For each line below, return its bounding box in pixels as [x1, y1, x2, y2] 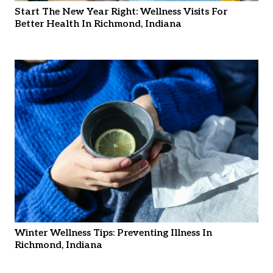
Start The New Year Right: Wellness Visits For [15, 6, 227, 18]
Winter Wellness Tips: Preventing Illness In [15, 227, 212, 239]
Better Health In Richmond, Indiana [15, 18, 182, 30]
